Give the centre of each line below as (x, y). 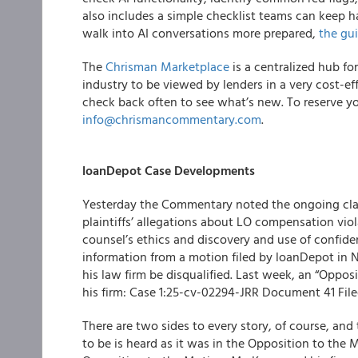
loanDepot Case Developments (169, 170)
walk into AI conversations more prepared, (201, 33)
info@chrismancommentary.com (172, 119)
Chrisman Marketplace (167, 66)
